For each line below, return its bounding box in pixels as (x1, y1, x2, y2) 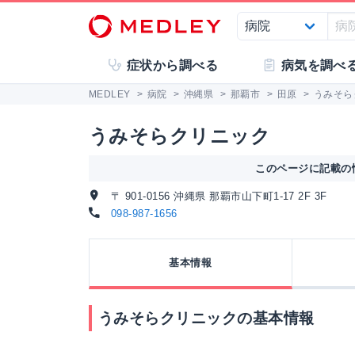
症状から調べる (126, 59, 219, 72)
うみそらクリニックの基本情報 (98, 310, 315, 326)
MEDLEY (89, 89, 131, 100)
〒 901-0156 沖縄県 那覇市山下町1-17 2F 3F (107, 190, 327, 202)
